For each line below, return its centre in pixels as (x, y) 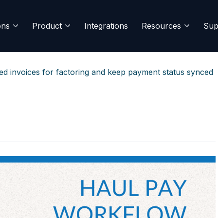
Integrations (106, 26)
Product (47, 26)
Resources (161, 26)
